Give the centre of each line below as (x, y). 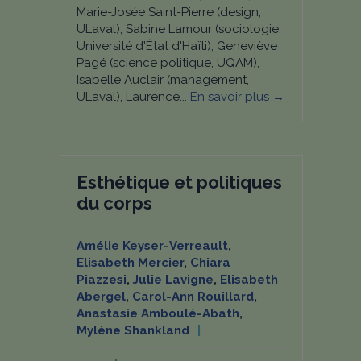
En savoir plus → (237, 97)
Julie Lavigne (173, 280)
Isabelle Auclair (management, (163, 80)
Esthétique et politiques (179, 182)
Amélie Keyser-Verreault (152, 246)
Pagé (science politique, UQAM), (168, 63)
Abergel (101, 297)
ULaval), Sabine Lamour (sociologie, (179, 29)
